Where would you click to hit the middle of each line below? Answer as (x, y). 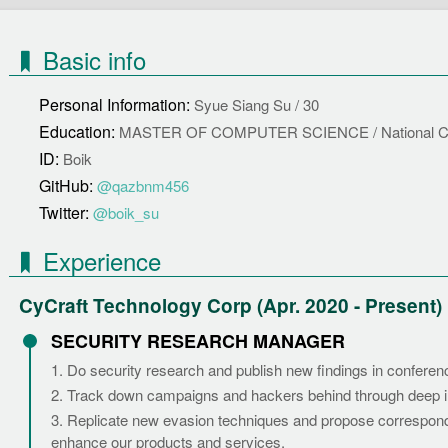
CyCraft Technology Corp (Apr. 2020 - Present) (230, 305)
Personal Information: (116, 104)
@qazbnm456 (143, 185)
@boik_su (126, 212)
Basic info (94, 59)
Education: (79, 131)
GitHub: (68, 185)
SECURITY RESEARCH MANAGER (198, 341)
